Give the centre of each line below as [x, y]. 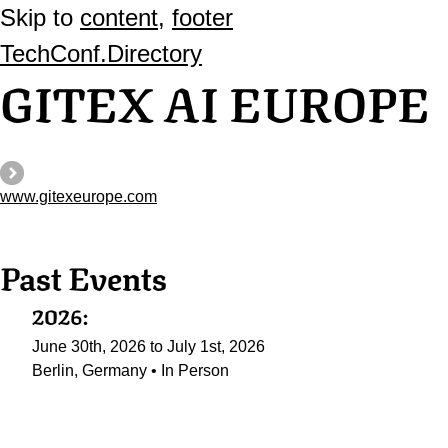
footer [202, 17]
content [119, 17]
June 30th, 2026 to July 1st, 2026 [148, 346]
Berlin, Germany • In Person [130, 370]
